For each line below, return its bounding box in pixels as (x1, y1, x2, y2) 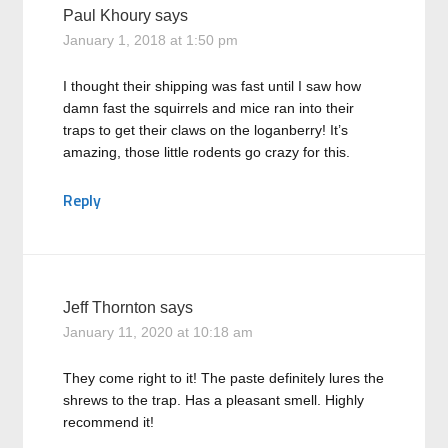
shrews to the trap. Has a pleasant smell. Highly (63, 392, 365, 408)
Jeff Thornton (63, 299, 157, 316)
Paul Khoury (63, 7, 152, 24)
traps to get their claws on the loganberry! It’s (63, 122, 349, 138)
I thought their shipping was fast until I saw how (63, 78, 362, 94)
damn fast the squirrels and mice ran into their (63, 100, 355, 116)
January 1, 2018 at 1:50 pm (63, 32, 239, 48)
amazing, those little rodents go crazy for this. (63, 144, 351, 160)
